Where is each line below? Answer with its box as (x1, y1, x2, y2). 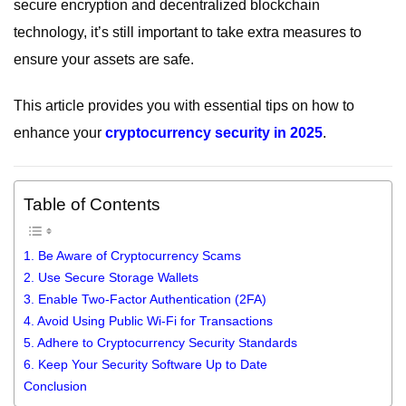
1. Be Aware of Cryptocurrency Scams (24, 247, 241, 263)
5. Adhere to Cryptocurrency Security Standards (24, 334, 297, 350)
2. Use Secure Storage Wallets (24, 269, 198, 285)
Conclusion (24, 378, 87, 393)
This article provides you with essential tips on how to (14, 97, 354, 113)
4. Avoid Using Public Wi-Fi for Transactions (24, 313, 273, 328)
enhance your (14, 124, 105, 140)
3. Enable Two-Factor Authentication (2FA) (24, 291, 266, 306)
